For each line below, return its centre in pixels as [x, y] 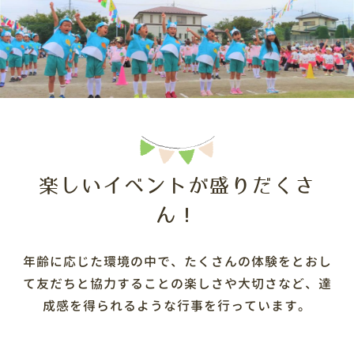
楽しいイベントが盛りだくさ [177, 187]
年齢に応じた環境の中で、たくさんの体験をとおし [177, 262]
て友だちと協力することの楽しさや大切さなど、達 [177, 284]
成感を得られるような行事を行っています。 [177, 306]
